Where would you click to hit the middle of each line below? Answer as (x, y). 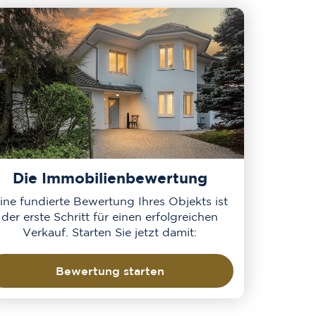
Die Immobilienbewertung (110, 177)
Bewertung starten (110, 271)
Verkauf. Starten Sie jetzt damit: (110, 232)
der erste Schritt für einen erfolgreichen (110, 216)
